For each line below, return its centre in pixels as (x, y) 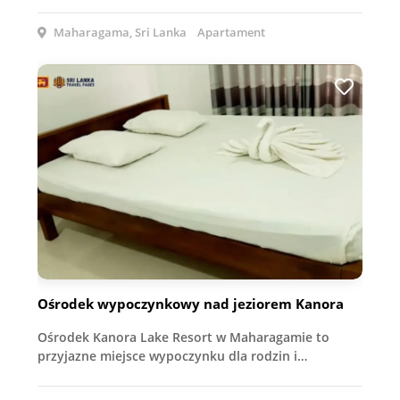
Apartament (231, 32)
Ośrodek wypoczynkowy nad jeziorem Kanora (191, 304)
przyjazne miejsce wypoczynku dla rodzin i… (172, 356)
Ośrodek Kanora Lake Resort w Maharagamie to (183, 337)
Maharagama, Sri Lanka (119, 32)
